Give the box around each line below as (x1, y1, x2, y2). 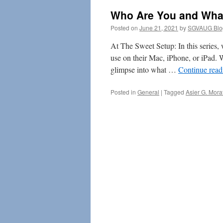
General (137, 88, 159, 96)
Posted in (111, 88, 136, 96)
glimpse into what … (111, 64, 178, 75)
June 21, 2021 (139, 23, 178, 32)
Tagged (164, 88, 184, 96)
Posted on (111, 23, 138, 32)
